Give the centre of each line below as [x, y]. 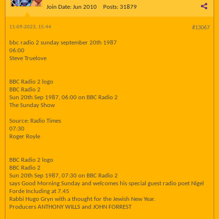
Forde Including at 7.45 [39, 191]
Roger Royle [25, 137]
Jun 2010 [85, 7]
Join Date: [59, 7]
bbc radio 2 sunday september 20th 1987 [63, 43]
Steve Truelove [28, 58]
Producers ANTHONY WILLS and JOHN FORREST [70, 207]
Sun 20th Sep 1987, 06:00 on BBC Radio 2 [64, 98]
